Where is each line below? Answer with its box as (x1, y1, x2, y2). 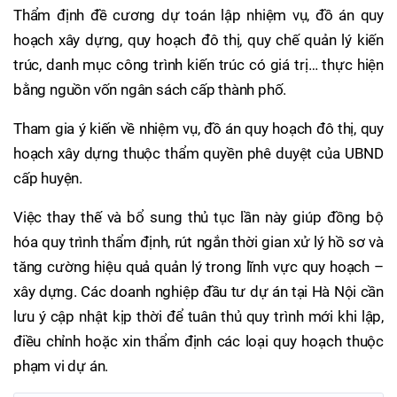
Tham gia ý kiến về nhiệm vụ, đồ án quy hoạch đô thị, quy (13, 119, 384, 137)
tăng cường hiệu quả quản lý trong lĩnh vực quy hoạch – (13, 257, 384, 276)
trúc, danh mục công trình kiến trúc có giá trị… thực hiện (13, 55, 384, 74)
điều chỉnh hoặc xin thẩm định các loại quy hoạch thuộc (13, 331, 384, 350)
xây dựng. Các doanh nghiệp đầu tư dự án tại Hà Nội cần (13, 282, 384, 300)
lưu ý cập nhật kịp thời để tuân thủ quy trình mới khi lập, (13, 307, 384, 325)
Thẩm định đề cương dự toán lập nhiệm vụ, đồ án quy (13, 5, 384, 24)
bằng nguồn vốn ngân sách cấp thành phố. (13, 80, 287, 98)
